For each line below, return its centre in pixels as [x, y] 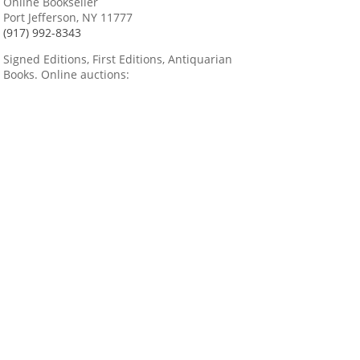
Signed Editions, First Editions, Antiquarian [118, 59]
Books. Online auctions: [66, 75]
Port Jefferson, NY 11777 [68, 18]
